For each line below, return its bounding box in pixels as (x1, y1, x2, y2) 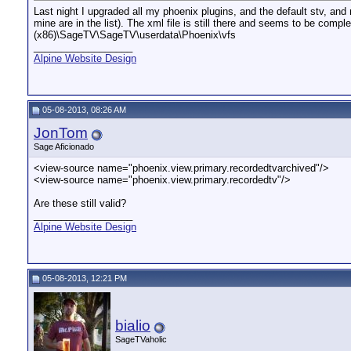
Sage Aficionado (34, 142, 94, 151)
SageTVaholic (115, 335, 167, 344)
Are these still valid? (34, 197, 126, 209)
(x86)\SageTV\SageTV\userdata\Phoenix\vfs (34, 29, 236, 42)
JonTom (34, 125, 88, 141)
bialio (115, 317, 150, 334)
